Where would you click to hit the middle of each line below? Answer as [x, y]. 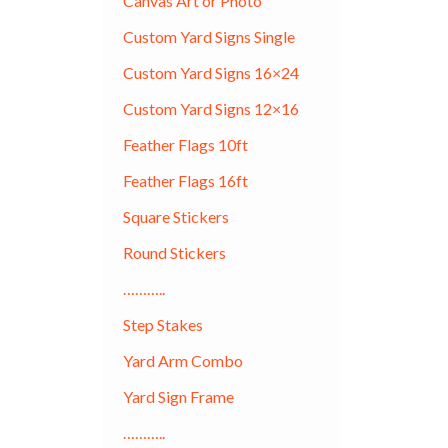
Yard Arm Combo [182, 360]
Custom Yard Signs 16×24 [210, 72]
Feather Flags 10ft [185, 144]
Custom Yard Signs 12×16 [210, 108]
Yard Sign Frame [178, 396]
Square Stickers [175, 216]
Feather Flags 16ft [185, 180]
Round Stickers [174, 252]
